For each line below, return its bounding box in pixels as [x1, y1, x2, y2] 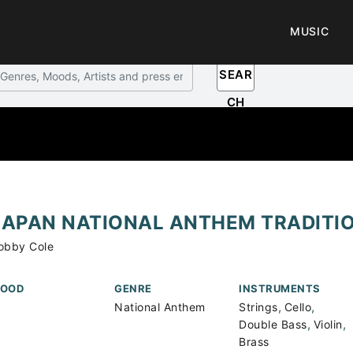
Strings [239, 300, 278, 314]
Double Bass [239, 318, 307, 331]
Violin [313, 318, 343, 331]
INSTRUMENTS [239, 282, 321, 295]
